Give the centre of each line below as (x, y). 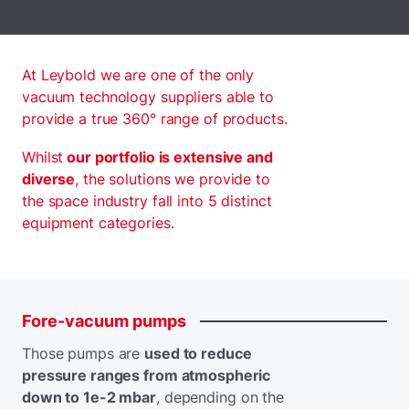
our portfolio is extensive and (168, 157)
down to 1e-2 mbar (89, 397)
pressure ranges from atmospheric (147, 375)
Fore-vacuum (75, 321)
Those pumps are (84, 353)
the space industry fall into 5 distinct (147, 201)
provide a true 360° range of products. (157, 119)
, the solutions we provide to (173, 179)
